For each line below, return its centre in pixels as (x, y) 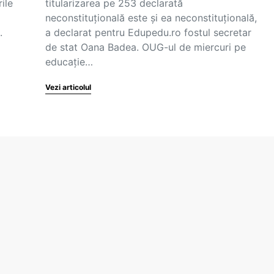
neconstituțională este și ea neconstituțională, (151, 18)
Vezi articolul (68, 87)
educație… (69, 62)
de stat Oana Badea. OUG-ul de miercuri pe (146, 47)
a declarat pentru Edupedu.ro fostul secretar (148, 32)
